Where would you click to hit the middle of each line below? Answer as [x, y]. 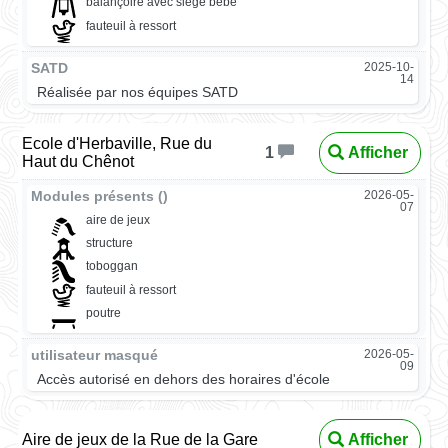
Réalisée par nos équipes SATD [138, 92]
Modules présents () [100, 196]
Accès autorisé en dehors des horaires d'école [184, 380]
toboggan [111, 266]
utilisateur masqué [95, 356]
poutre [103, 312]
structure [109, 243]
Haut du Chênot [78, 161]
